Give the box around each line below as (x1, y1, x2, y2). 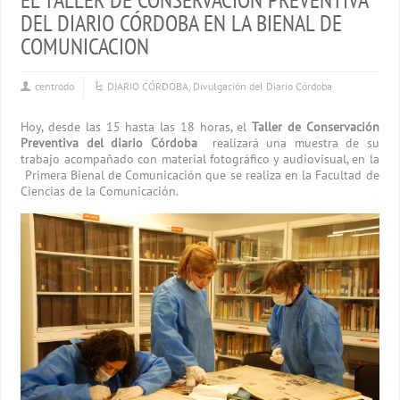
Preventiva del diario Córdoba (21, 135, 197, 151)
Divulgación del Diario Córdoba (193, 79, 333, 93)
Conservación (305, 119, 379, 135)
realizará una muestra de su (196, 135, 379, 151)
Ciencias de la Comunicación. (21, 183, 179, 199)
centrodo (35, 79, 75, 93)
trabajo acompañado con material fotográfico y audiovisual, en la (21, 151, 379, 167)
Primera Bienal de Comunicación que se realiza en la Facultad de (21, 167, 379, 183)
